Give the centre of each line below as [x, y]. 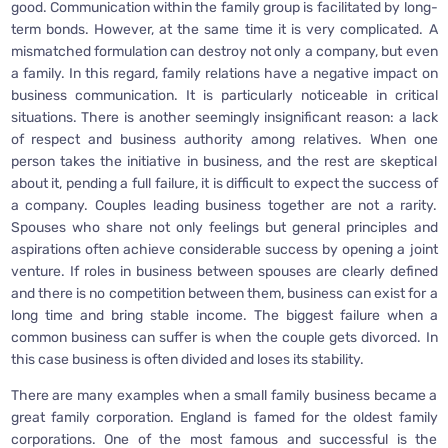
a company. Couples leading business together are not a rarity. [224, 206]
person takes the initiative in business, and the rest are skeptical [224, 162]
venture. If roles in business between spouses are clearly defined [224, 272]
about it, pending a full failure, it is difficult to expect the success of [224, 184]
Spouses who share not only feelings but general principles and [224, 228]
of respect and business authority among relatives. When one [224, 140]
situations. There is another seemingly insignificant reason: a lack [224, 118]
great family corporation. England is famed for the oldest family [224, 418]
